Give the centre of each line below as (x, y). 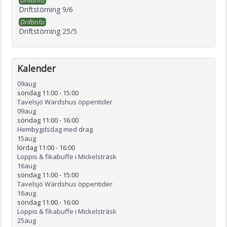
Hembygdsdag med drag (55, 129)
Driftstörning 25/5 (48, 31)
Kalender (36, 68)
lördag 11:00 (36, 147)
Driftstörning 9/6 (46, 9)
